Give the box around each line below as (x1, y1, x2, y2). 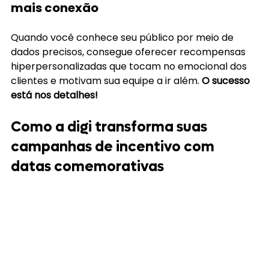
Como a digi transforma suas (11, 117, 210, 136)
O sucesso (202, 73, 252, 88)
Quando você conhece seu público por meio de (11, 30, 236, 44)
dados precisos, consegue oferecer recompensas (11, 44, 248, 59)
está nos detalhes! (11, 88, 98, 102)
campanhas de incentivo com (11, 137, 217, 156)
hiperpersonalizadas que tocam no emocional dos (11, 59, 249, 73)
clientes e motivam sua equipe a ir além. (11, 73, 202, 88)
